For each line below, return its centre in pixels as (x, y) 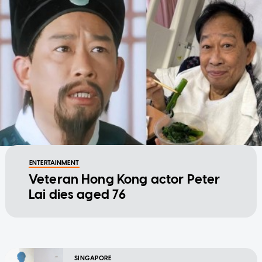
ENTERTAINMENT (54, 163)
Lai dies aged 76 (77, 194)
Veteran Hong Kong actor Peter (124, 179)
